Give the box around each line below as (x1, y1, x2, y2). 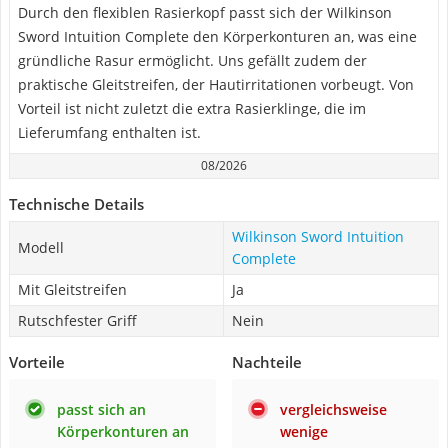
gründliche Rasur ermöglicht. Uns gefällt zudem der (18, 51, 367, 70)
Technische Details (9, 194, 144, 214)
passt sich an (57, 400, 146, 419)
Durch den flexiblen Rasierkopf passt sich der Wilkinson (18, 3, 392, 22)
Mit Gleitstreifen (18, 280, 127, 299)
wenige (280, 422, 328, 441)
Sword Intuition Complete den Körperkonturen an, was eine (18, 27, 417, 46)
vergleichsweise (280, 400, 387, 419)
